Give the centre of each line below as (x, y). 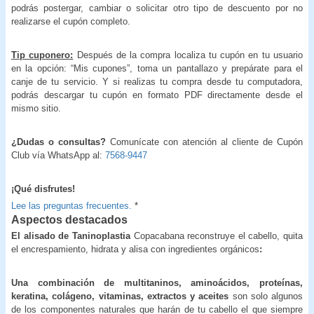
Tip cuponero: (42, 55)
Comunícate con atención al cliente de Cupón (204, 142)
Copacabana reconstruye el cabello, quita (216, 235)
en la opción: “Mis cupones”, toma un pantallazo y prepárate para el (157, 68)
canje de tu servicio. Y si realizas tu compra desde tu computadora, (157, 81)
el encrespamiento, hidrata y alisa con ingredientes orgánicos (135, 249)
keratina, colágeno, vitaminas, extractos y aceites (122, 296)
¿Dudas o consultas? (59, 142)
